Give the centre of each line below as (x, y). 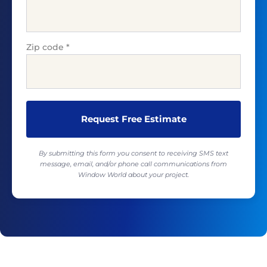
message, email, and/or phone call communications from (133, 164)
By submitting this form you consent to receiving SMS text (133, 153)
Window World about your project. (133, 174)
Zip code (45, 47)
